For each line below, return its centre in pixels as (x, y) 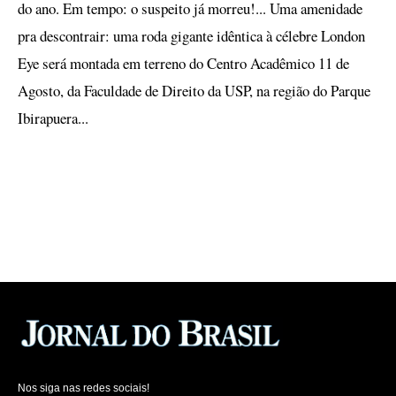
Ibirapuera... (53, 118)
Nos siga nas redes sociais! (84, 388)
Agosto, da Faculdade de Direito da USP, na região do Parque (194, 91)
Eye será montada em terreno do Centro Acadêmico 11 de (183, 63)
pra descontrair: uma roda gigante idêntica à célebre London (191, 36)
